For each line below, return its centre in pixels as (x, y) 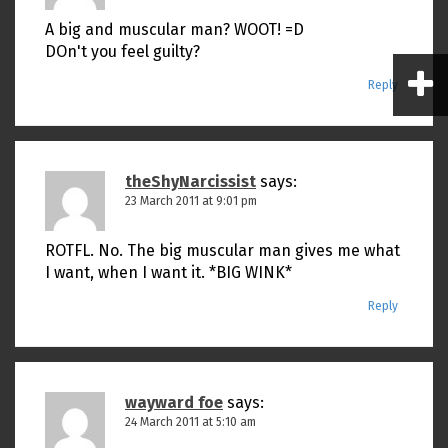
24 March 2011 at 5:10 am (190, 422)
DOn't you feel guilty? (122, 51)
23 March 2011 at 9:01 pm (191, 201)
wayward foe (174, 402)
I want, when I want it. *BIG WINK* (168, 272)
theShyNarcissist (190, 181)
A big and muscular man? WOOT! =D (174, 29)
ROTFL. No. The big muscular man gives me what (222, 250)
